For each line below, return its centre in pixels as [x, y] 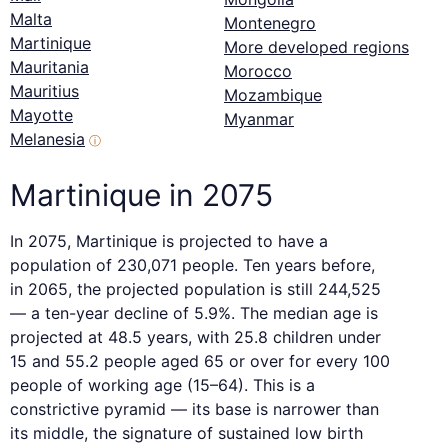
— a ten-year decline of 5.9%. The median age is [194, 313]
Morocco [258, 71]
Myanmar [259, 119]
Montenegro [270, 23]
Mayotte [41, 115]
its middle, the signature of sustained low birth [186, 433]
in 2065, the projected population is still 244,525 [195, 289]
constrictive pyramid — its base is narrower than [194, 409]
